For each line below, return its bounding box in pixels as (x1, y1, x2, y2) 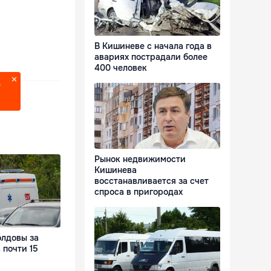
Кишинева (94, 165, 137, 176)
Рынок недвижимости (94, 154, 186, 165)
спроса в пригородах (94, 186, 183, 198)
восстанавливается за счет (94, 175, 209, 187)
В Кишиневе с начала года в (94, 41, 212, 52)
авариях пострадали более (94, 51, 207, 63)
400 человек (94, 62, 147, 74)
